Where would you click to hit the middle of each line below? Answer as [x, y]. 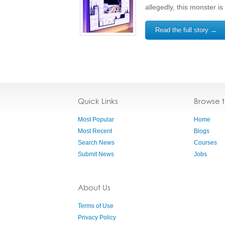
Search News [96, 143]
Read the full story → [186, 30]
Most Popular [96, 120]
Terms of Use [96, 206]
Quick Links [98, 101]
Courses [205, 143]
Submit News [96, 154]
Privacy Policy [97, 217]
